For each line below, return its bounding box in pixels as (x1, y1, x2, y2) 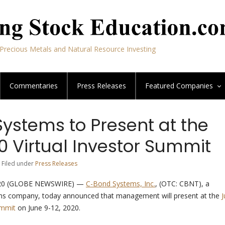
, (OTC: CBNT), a (155, 179, 209, 188)
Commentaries (10, 81, 58, 90)
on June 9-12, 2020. (16, 203, 80, 212)
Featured (145, 81, 176, 90)
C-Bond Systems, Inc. (86, 179, 155, 188)
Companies (176, 81, 213, 90)
